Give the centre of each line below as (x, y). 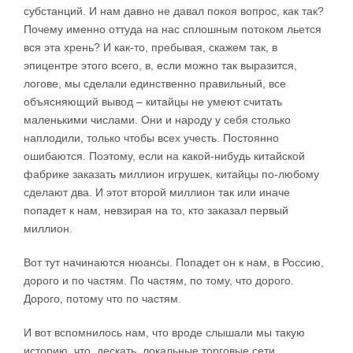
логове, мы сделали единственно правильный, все (155, 84)
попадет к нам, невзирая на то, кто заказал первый (156, 211)
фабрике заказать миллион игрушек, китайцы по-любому (171, 175)
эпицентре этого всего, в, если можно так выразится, (160, 66)
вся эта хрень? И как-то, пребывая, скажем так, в (150, 48)
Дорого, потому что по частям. (102, 299)
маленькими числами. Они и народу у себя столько (157, 120)
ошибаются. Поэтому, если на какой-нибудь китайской (164, 156)
